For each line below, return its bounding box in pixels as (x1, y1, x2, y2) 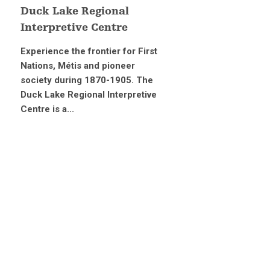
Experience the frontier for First (20, 45, 158, 57)
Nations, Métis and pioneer (20, 60, 136, 71)
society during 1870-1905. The (20, 74, 154, 86)
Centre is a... (20, 103, 75, 115)
